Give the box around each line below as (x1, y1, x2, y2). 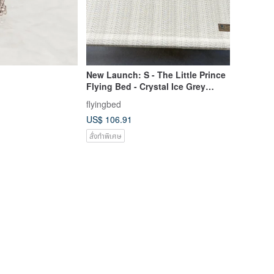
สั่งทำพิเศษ (89, 130, 122, 141)
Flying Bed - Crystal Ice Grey (86, 80, 206, 93)
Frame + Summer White (86, 92, 182, 105)
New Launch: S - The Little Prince (86, 68, 226, 81)
